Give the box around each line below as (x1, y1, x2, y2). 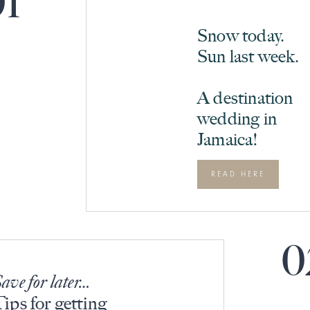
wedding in (197, 108, 277, 129)
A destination (197, 87, 293, 108)
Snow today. (197, 25, 289, 46)
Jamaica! (197, 129, 259, 149)
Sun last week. (197, 46, 302, 66)
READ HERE (211, 170, 265, 179)
